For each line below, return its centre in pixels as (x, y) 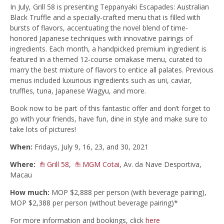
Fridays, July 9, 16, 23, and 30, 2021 (90, 146)
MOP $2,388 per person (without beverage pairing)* (94, 202)
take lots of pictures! (43, 129)
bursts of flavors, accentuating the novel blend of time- (99, 27)
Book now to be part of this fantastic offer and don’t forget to (110, 108)
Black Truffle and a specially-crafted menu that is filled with (105, 17)
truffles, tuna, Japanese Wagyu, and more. (78, 90)
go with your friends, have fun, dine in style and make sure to (109, 118)
